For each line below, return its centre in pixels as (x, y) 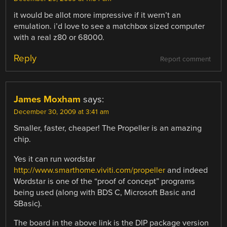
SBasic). (28, 203)
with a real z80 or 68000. (59, 38)
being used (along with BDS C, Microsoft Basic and (105, 192)
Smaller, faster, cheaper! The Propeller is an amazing (108, 128)
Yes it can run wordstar (55, 159)
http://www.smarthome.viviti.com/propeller (90, 170)
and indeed (187, 170)
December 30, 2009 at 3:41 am (62, 112)
